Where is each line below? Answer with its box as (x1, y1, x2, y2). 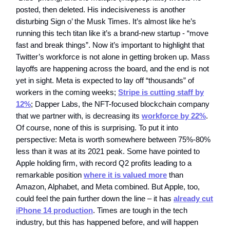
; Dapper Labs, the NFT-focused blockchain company (31, 100, 209, 108)
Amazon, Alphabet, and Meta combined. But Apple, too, (16, 182, 200, 191)
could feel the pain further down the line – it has (16, 194, 174, 203)
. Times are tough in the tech (93, 206, 187, 215)
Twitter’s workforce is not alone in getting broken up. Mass (16, 52, 210, 61)
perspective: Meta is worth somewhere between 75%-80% (16, 135, 210, 144)
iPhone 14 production (16, 206, 93, 215)
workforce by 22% (142, 111, 206, 120)
